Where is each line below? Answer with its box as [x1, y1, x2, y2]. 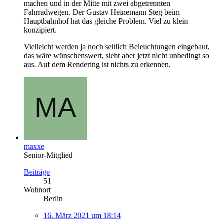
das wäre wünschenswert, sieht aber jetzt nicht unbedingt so [24, 51, 209, 60]
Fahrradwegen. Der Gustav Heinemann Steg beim [24, 8, 180, 17]
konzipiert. [24, 26, 57, 35]
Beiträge [24, 168, 50, 177]
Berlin [43, 194, 63, 203]
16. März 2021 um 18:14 [43, 211, 121, 220]
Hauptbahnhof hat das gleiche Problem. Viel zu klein [24, 17, 188, 26]
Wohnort [24, 185, 51, 194]
